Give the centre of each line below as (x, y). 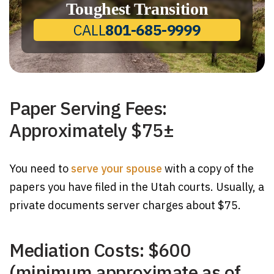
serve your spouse (117, 168)
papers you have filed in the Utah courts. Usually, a (137, 187)
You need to (40, 168)
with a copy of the (208, 168)
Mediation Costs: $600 (100, 250)
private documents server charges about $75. (125, 205)
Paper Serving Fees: (88, 108)
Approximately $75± (92, 130)
